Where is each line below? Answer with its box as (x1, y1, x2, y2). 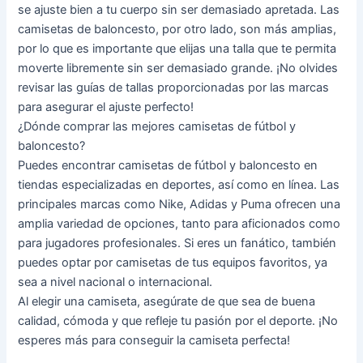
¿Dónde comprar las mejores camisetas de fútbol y (18, 118, 297, 134)
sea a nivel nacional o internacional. (18, 274, 213, 289)
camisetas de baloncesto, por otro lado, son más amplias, (18, 21, 337, 36)
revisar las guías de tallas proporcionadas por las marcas (18, 79, 330, 95)
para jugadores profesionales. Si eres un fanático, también (18, 235, 337, 250)
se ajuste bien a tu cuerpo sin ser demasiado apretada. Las (18, 2, 340, 17)
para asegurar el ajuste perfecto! (18, 99, 194, 114)
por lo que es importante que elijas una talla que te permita (18, 41, 337, 56)
